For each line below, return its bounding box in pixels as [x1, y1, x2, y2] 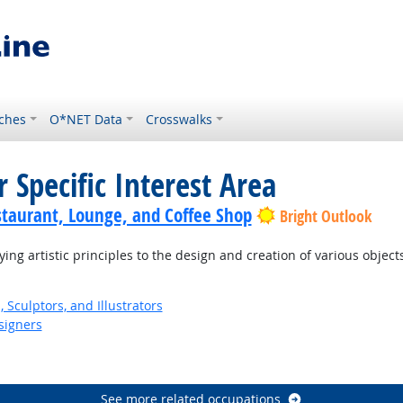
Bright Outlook [279, 205, 372, 228]
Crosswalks [146, 111, 213, 128]
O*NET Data [49, 111, 123, 128]
